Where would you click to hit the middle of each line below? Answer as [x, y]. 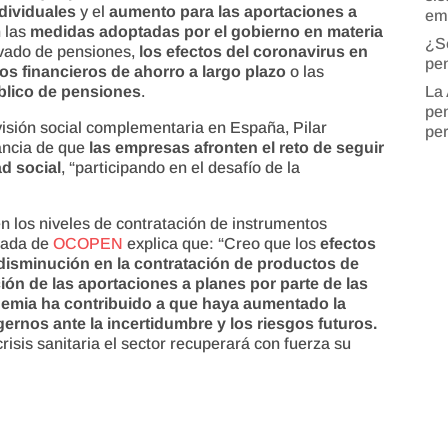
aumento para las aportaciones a [233, 11]
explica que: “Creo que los [222, 243]
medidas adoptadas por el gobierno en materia [207, 31]
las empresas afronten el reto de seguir [237, 147]
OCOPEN [88, 243]
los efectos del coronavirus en [254, 51]
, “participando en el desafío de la [181, 167]
